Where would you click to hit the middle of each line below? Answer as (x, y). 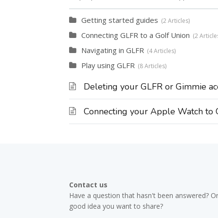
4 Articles (162, 51)
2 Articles (176, 21)
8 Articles (152, 66)
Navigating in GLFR (113, 50)
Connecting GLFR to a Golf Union (136, 35)
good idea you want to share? (116, 206)
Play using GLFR (108, 65)
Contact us (88, 185)
